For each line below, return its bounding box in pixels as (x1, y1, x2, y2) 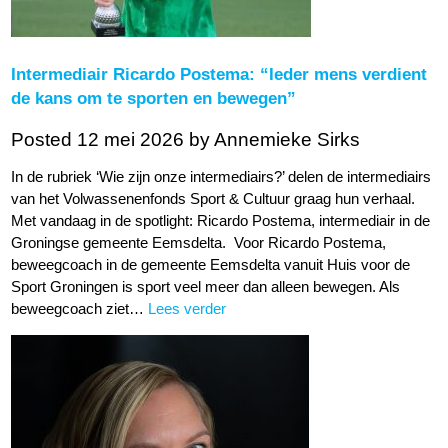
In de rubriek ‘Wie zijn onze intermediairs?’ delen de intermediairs (11, 169, 432, 186)
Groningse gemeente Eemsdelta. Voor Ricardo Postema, (11, 235, 387, 252)
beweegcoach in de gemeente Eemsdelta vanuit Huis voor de (11, 257, 411, 274)
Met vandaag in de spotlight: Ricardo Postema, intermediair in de (11, 213, 431, 230)
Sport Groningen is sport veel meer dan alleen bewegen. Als (11, 279, 401, 296)
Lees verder (148, 301, 227, 318)
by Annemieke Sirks (189, 128, 361, 150)
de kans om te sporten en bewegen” (11, 88, 297, 109)
